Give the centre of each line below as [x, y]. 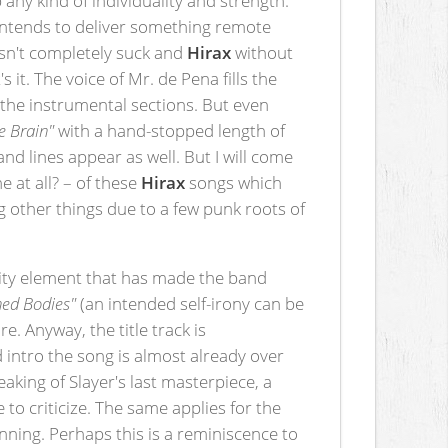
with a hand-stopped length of [170, 129]
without [262, 51]
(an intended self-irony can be [190, 303]
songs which [234, 181]
